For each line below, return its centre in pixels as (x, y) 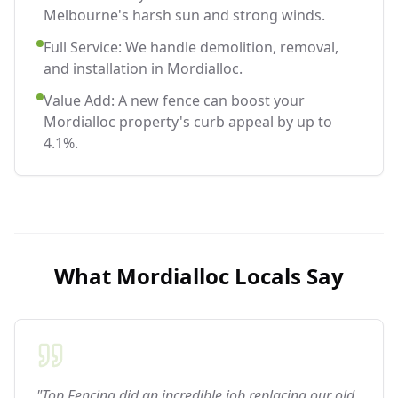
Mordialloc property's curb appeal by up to (188, 121)
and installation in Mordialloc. (143, 68)
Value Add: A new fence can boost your (174, 100)
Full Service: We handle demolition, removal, (191, 47)
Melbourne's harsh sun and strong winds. (184, 15)
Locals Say (287, 275)
